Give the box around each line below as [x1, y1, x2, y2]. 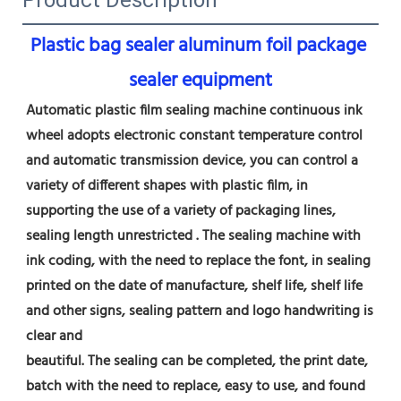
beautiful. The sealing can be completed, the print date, [26, 349, 368, 373]
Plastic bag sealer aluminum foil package [30, 30, 366, 62]
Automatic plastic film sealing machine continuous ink [26, 98, 363, 123]
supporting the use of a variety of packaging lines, [26, 199, 336, 223]
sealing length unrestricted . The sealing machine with [26, 224, 361, 248]
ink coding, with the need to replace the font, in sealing [26, 249, 371, 273]
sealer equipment [129, 64, 272, 97]
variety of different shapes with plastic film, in [26, 174, 308, 198]
